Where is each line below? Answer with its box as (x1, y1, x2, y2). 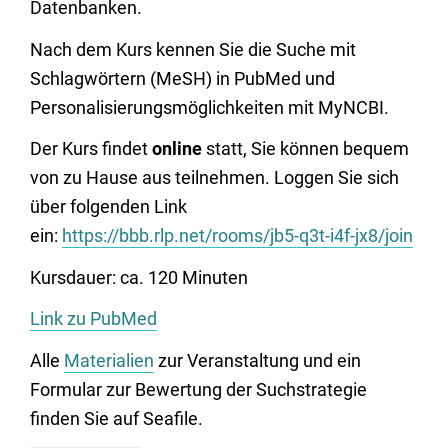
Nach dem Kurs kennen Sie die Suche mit (30, 38, 356, 60)
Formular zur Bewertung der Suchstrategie (30, 378, 367, 400)
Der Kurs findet (30, 138, 152, 159)
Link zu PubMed (30, 308, 157, 329)
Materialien (64, 349, 154, 371)
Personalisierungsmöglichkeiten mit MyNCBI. (30, 96, 389, 118)
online (152, 138, 202, 159)
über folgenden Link (30, 196, 187, 217)
